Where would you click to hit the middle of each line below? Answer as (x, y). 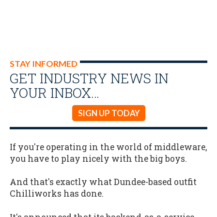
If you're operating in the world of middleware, (108, 147)
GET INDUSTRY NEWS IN (89, 78)
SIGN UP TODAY (108, 113)
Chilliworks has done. (57, 194)
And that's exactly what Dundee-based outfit (103, 182)
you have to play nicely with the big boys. (98, 158)
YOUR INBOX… (54, 93)
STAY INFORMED (44, 64)
